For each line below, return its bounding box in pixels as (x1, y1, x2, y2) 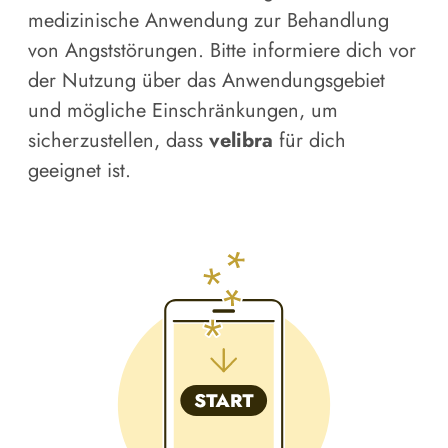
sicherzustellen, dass (28, 126, 209, 156)
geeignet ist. (28, 156, 131, 186)
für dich (273, 126, 346, 156)
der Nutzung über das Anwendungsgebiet (28, 66, 385, 96)
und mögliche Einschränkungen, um (28, 96, 338, 126)
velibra (209, 126, 273, 156)
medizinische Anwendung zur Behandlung (28, 6, 389, 36)
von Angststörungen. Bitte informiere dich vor (28, 36, 416, 66)
